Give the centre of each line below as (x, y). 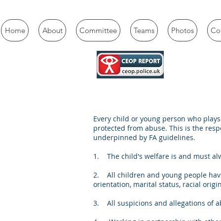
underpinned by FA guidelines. (144, 137)
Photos (183, 30)
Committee (98, 30)
